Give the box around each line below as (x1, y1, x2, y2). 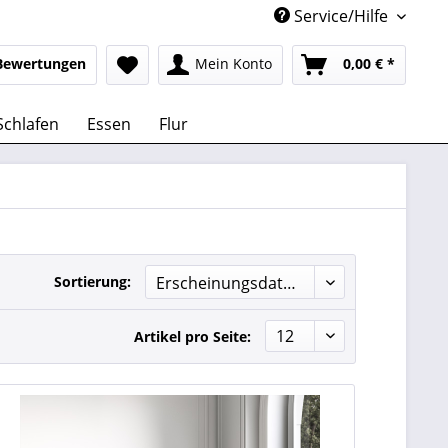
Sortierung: (54, 272, 131, 291)
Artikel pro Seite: (134, 327, 251, 346)
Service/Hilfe (290, 5, 392, 27)
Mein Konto (195, 54, 272, 73)
